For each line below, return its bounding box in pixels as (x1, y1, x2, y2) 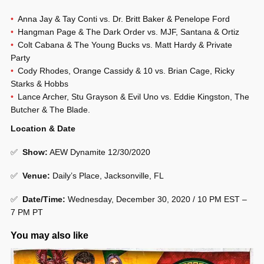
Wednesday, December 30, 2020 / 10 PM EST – (65, 194, 247, 204)
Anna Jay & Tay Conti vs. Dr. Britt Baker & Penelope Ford (18, 14, 230, 24)
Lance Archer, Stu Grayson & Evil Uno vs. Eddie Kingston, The (18, 92, 249, 102)
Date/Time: (22, 194, 65, 204)
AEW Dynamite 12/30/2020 (48, 147, 150, 157)
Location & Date (11, 124, 75, 134)
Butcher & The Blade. (11, 105, 90, 115)
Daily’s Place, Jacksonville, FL (50, 171, 164, 181)
